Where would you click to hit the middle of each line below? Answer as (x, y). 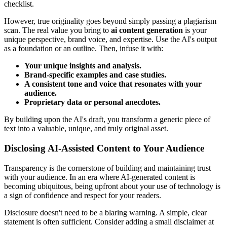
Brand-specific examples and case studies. (95, 75)
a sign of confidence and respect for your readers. (83, 195)
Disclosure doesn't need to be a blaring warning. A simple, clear (105, 212)
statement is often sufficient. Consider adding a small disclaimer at (109, 221)
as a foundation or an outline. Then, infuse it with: (84, 49)
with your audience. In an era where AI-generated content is (100, 177)
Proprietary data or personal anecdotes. (92, 102)
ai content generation (147, 30)
